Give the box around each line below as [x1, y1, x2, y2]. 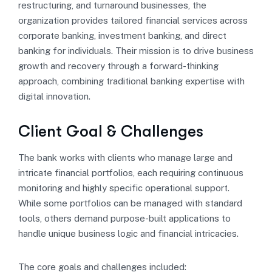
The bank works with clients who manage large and [18, 152, 233, 163]
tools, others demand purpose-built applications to [18, 213, 231, 223]
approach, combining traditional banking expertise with [18, 76, 245, 86]
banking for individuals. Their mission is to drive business [18, 46, 254, 56]
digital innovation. [18, 91, 90, 101]
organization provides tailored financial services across [18, 15, 248, 25]
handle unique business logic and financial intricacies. [18, 228, 239, 239]
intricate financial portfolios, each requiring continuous [18, 168, 243, 178]
